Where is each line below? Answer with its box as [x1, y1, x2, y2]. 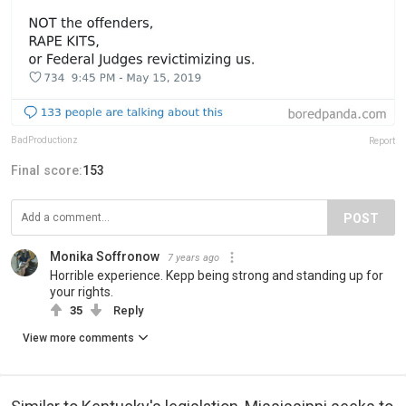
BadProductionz [11, 134, 78, 145]
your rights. [50, 284, 113, 299]
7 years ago [168, 251, 219, 264]
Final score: [11, 162, 82, 178]
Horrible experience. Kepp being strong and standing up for [50, 267, 383, 283]
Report [369, 135, 395, 146]
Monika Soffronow [50, 248, 159, 264]
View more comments [23, 331, 134, 344]
